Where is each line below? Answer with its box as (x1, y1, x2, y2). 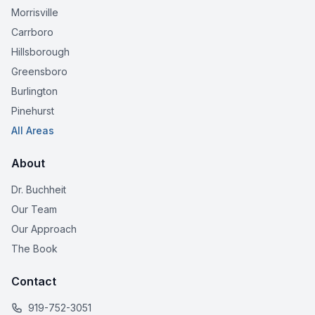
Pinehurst (11, 105, 54, 117)
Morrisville (11, 6, 58, 18)
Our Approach (11, 223, 77, 235)
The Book (11, 243, 58, 255)
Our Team (11, 203, 57, 215)
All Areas (11, 124, 54, 136)
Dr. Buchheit (11, 184, 66, 195)
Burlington (11, 85, 58, 97)
